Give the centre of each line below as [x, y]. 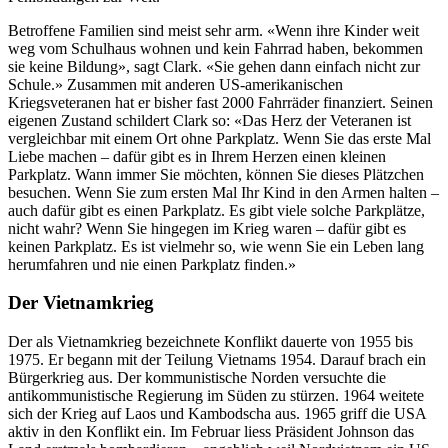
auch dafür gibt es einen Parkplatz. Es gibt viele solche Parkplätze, [216, 210]
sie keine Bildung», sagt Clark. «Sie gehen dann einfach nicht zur [214, 66]
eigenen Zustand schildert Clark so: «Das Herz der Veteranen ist [209, 120]
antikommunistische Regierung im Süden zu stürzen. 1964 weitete [216, 396]
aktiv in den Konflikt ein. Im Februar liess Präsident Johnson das [211, 432]
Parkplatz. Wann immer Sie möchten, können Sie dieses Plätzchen [216, 174]
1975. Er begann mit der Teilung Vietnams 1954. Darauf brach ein [217, 360]
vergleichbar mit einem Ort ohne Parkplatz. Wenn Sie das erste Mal [219, 138]
